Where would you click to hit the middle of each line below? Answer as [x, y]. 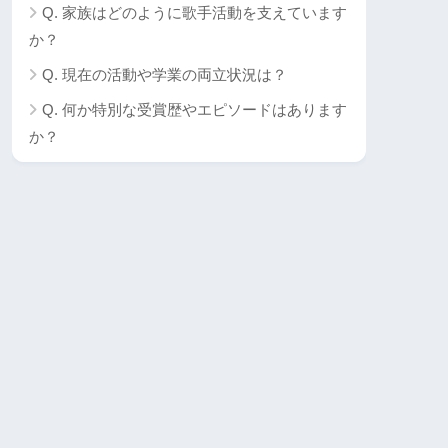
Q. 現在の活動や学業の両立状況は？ [164, 75]
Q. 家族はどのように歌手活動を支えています [194, 13]
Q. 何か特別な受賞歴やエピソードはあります [194, 110]
